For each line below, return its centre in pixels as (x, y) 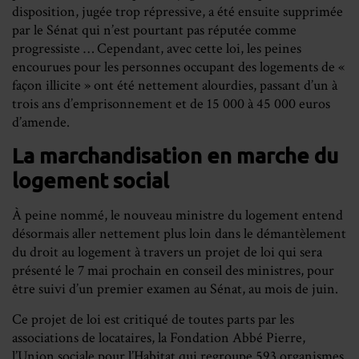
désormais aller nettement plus (101, 234)
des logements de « (291, 67)
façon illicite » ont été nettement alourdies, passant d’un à (175, 86)
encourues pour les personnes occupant (125, 67)
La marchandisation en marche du (175, 156)
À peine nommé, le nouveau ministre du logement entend (177, 216)
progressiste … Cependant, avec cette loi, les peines (157, 49)
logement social (91, 181)
